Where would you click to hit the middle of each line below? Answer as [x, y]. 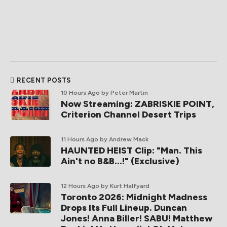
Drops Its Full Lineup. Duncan [124, 208]
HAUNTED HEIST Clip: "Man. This [131, 150]
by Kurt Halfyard [125, 186]
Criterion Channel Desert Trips [128, 115]
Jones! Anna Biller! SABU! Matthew [137, 218]
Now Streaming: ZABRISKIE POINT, [138, 104]
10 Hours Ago [80, 93]
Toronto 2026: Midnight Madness [134, 197]
